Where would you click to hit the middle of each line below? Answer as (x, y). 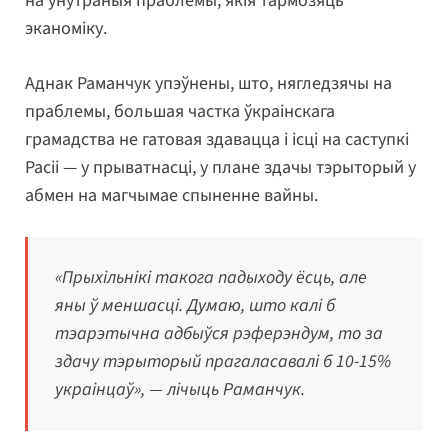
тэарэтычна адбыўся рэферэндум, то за (219, 334)
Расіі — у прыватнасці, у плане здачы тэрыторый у (220, 168)
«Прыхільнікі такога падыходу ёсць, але (211, 278)
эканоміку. (66, 29)
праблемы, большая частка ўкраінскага (180, 112)
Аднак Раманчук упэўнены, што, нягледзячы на (208, 84)
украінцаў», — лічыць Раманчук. (180, 390)
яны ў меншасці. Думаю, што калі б (195, 306)
